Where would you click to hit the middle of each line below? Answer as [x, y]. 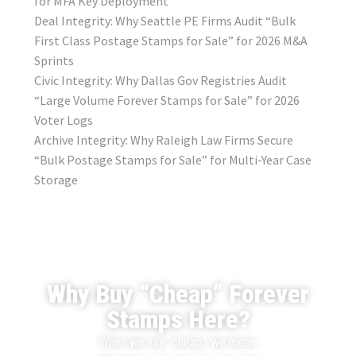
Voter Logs [63, 120]
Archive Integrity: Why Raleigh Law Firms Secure [163, 140]
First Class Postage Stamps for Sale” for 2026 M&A [170, 41]
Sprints [54, 61]
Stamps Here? [178, 319]
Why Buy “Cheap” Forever [178, 294]
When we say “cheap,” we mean [178, 342]
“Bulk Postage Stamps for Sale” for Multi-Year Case [172, 160]
